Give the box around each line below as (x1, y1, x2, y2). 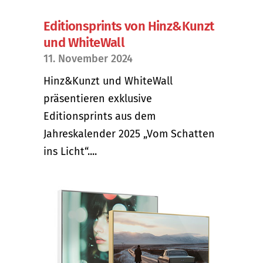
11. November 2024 (43, 52, 133, 65)
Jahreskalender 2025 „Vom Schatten (43, 127, 215, 140)
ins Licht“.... (43, 144, 97, 158)
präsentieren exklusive (43, 92, 152, 105)
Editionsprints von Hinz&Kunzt (43, 18, 214, 34)
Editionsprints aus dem (43, 109, 156, 123)
